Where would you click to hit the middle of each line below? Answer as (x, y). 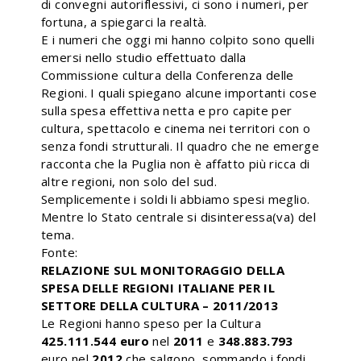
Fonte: (60, 252)
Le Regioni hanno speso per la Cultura (151, 323)
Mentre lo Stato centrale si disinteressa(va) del (178, 217)
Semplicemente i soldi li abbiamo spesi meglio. (176, 199)
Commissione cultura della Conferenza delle (168, 75)
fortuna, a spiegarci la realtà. (124, 22)
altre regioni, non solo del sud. (129, 181)
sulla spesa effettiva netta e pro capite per (167, 110)
